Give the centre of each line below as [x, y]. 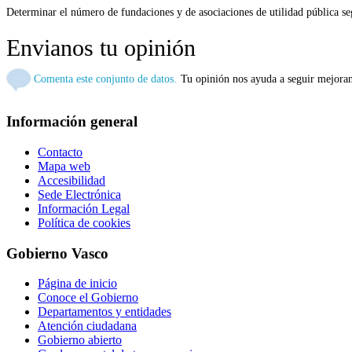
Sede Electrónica [79, 194]
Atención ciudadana [87, 326]
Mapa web [64, 166]
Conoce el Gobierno [88, 298]
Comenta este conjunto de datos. [105, 79]
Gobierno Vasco [57, 253]
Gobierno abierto [80, 340]
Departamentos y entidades [104, 312]
